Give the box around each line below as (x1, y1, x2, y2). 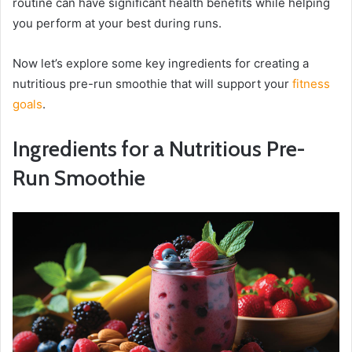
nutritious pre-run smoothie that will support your (13, 76, 292, 92)
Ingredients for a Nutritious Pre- (13, 136, 305, 163)
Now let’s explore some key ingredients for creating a (13, 56, 309, 71)
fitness (292, 76, 330, 92)
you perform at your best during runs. (13, 16, 222, 31)
